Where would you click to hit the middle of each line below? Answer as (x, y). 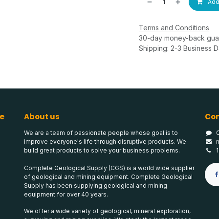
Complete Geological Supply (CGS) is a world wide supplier (109, 168)
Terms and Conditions (174, 28)
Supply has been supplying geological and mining (96, 186)
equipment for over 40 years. (67, 195)
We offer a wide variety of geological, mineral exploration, (107, 211)
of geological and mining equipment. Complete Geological (108, 177)
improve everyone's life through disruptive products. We (105, 142)
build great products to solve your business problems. (102, 151)
